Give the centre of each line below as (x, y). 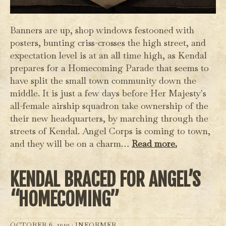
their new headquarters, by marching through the (109, 118)
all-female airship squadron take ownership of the (109, 106)
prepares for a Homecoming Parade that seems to (109, 68)
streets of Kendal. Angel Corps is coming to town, (110, 131)
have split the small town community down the (103, 80)
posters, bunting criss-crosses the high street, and (108, 43)
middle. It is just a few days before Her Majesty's (108, 93)
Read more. (154, 144)
